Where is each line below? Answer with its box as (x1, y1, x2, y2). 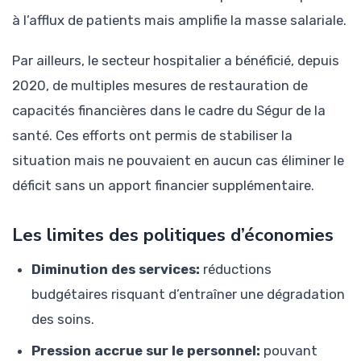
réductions (200, 260, 272, 277)
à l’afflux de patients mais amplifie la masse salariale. (12, 11, 346, 28)
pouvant (260, 342, 317, 359)
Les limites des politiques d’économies (12, 222, 334, 247)
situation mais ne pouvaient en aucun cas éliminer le (12, 151, 344, 168)
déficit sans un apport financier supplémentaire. (12, 176, 314, 193)
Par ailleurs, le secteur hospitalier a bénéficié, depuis (12, 52, 339, 68)
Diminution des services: (31, 260, 200, 277)
